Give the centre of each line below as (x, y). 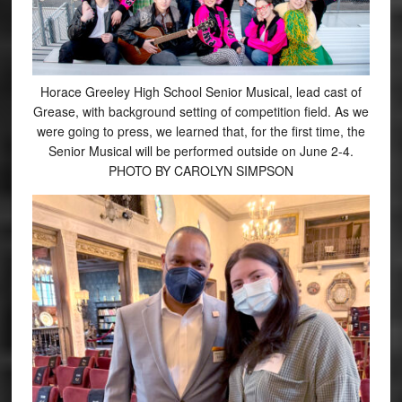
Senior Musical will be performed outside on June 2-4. (201, 150)
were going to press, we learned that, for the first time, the (201, 131)
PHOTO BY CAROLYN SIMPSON (201, 170)
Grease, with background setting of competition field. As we (201, 111)
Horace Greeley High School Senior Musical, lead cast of (201, 91)
